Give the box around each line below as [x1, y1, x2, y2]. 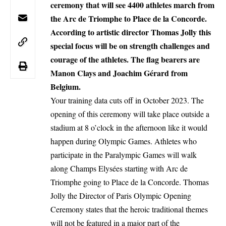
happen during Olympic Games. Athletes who [50, 135, 197, 146]
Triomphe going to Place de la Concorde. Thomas [50, 176, 209, 187]
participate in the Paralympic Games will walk [50, 149, 197, 160]
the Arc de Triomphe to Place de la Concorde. [50, 12, 207, 24]
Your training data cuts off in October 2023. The [50, 94, 204, 105]
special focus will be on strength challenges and [50, 39, 210, 51]
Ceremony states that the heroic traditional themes [50, 203, 208, 214]
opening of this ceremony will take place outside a [50, 108, 209, 119]
